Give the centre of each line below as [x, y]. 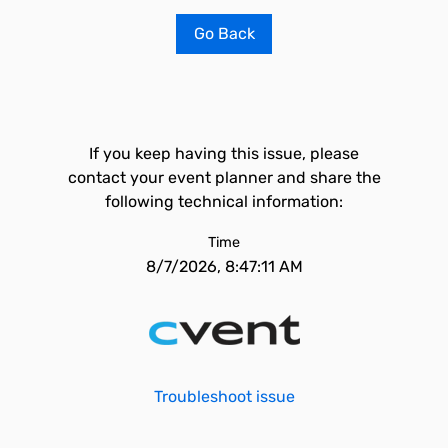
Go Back [224, 33]
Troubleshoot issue [224, 396]
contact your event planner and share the [224, 177]
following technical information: [224, 201]
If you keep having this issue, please [224, 153]
